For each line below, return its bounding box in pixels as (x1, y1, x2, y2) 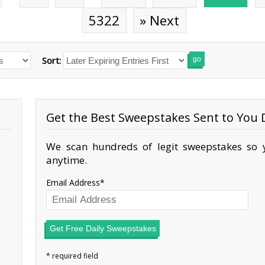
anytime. (46, 153, 88, 167)
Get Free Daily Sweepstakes (50, 223, 157, 233)
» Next (140, 11, 180, 30)
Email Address (46, 177, 101, 189)
